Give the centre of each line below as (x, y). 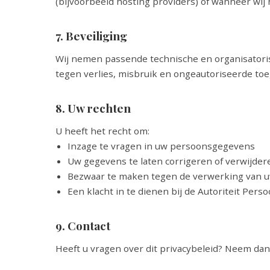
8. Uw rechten (93, 108)
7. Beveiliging (91, 36)
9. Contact (83, 225)
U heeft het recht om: (102, 131)
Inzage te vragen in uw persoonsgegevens (161, 146)
